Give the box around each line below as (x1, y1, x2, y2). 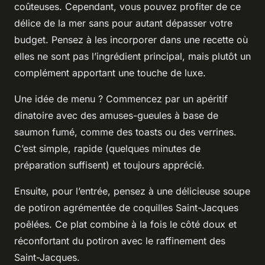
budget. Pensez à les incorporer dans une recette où (14, 33, 248, 46)
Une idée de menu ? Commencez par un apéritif (14, 92, 228, 105)
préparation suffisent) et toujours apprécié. (14, 159, 205, 171)
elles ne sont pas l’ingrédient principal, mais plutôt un (14, 50, 251, 62)
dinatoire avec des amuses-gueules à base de (14, 109, 218, 121)
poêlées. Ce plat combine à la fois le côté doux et (14, 218, 237, 230)
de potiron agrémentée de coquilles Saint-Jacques (14, 201, 238, 214)
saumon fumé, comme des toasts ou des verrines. (14, 125, 237, 138)
